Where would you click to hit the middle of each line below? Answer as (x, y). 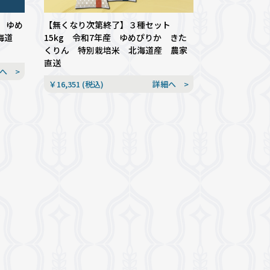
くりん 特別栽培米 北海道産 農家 (115, 50)
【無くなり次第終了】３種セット (107, 24)
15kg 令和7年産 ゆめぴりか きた (115, 37)
